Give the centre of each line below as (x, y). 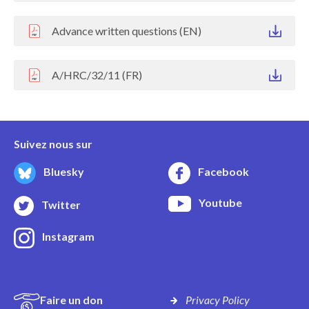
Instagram (68, 237)
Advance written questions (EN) (127, 30)
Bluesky (64, 171)
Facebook (223, 172)
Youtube (220, 202)
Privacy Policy (218, 299)
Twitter (61, 204)
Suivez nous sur (53, 143)
